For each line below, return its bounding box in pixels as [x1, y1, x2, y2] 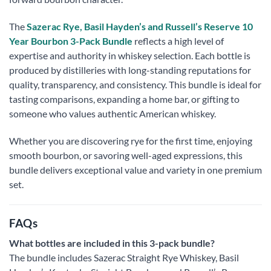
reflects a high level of [132, 35, 224, 47]
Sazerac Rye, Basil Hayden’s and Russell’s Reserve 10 [27, 21, 253, 33]
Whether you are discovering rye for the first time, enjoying [9, 135, 252, 147]
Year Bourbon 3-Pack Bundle [9, 35, 132, 47]
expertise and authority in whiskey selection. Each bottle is [9, 50, 250, 62]
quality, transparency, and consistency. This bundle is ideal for [9, 79, 261, 91]
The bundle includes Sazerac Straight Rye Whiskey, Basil [9, 252, 239, 264]
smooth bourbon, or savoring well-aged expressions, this [9, 149, 243, 162]
